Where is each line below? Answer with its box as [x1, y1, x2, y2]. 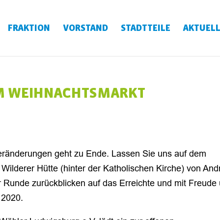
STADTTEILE [120, 23, 170, 33]
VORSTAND [62, 23, 108, 33]
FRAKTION [7, 23, 50, 33]
